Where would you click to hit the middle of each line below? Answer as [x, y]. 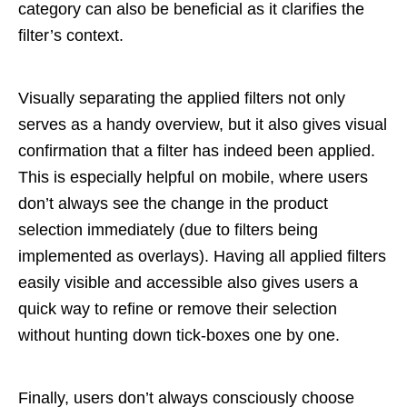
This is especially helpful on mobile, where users [193, 177]
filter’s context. [71, 35]
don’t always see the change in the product [173, 203]
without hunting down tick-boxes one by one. [181, 335]
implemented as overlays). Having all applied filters [202, 256]
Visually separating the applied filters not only [182, 98]
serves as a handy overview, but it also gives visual [203, 124]
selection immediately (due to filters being [168, 229]
